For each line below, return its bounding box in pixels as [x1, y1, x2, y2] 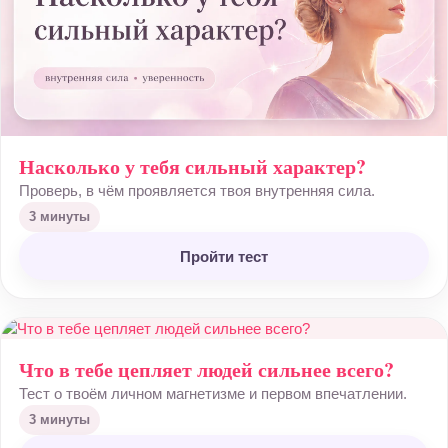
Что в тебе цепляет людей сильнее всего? [19, 355, 394, 384]
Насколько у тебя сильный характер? [19, 152, 366, 181]
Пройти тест [180, 247, 268, 265]
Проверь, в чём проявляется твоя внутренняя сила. [19, 182, 375, 199]
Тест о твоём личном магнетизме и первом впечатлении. [19, 385, 407, 402]
